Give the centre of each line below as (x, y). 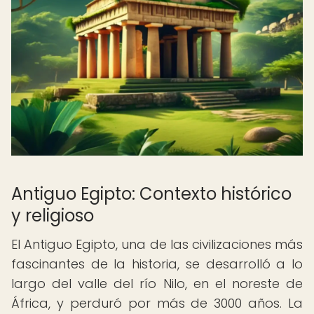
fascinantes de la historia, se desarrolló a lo (157, 264)
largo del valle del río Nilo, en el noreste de (157, 284)
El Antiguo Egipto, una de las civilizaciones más (157, 244)
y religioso (53, 216)
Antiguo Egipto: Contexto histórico (151, 194)
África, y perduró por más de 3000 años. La (157, 303)
